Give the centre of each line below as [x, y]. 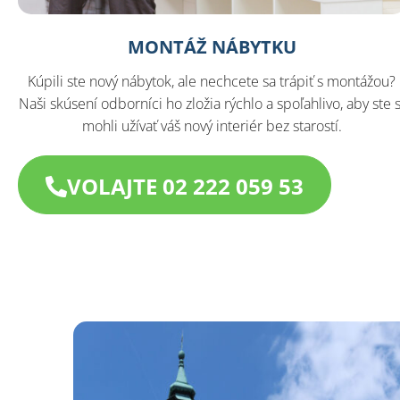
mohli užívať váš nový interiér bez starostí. [212, 126]
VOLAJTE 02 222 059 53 [185, 187]
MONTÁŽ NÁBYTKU [212, 47]
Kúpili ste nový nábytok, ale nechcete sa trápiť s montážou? [212, 82]
